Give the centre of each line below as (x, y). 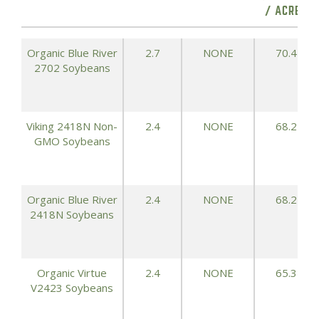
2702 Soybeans (72, 68)
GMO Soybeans (72, 141)
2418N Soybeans (72, 214)
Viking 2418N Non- (72, 126)
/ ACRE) (285, 11)
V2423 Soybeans (72, 288)
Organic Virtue (72, 273)
